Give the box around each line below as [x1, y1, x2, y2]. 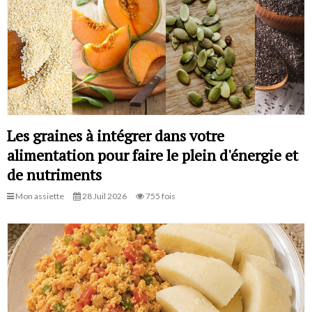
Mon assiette [14, 191, 64, 202]
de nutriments [7, 164, 102, 185]
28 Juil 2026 [81, 191, 127, 202]
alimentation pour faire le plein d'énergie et [7, 145, 298, 166]
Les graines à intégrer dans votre [7, 125, 224, 146]
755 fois [144, 191, 175, 202]
